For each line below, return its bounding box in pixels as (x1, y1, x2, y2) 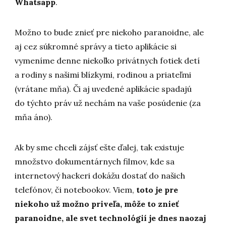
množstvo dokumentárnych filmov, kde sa (15, 156, 175, 167)
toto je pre (136, 185, 179, 195)
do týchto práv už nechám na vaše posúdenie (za (15, 98, 201, 108)
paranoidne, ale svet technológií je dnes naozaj (15, 213, 206, 223)
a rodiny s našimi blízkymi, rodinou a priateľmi (15, 70, 192, 80)
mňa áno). (15, 112, 53, 123)
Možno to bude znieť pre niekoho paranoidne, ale (15, 27, 204, 38)
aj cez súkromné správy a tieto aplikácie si (15, 41, 177, 52)
